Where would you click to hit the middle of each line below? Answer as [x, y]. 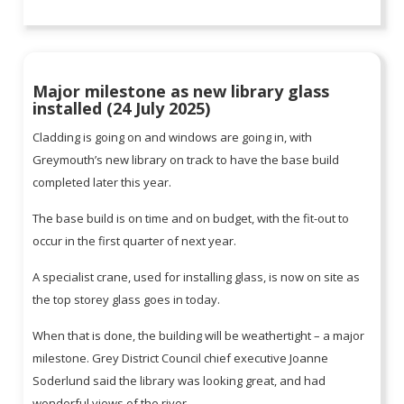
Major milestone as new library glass [181, 92]
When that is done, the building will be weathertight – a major [199, 336]
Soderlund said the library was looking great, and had [179, 381]
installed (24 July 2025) [124, 109]
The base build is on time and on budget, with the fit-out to [191, 219]
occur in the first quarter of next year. [136, 241]
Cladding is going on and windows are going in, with [173, 138]
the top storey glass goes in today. [128, 300]
